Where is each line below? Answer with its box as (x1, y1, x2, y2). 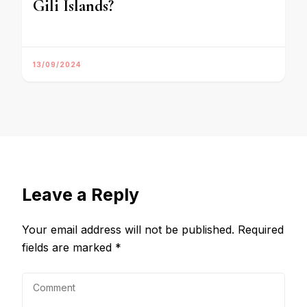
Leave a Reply (22, 184, 139, 206)
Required (238, 223, 284, 237)
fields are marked (22, 241, 115, 255)
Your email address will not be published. (22, 223, 234, 237)
